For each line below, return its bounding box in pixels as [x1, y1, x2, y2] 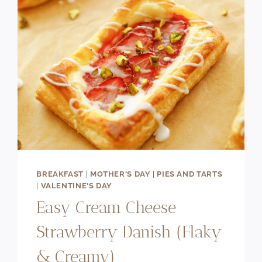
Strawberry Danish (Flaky [36, 222, 222, 242]
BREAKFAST [36, 169, 84, 178]
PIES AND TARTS [157, 169, 223, 178]
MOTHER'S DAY [89, 169, 151, 178]
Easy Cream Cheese [36, 198, 177, 218]
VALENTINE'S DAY [40, 181, 113, 190]
